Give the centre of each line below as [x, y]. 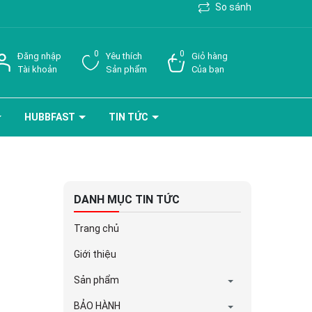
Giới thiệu [95, 254]
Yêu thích [124, 56]
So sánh [232, 7]
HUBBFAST [51, 117]
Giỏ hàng [210, 56]
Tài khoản [37, 69]
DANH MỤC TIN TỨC [127, 200]
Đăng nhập [39, 56]
